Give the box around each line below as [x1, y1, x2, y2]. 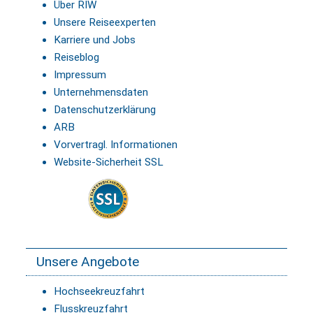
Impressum [54, 68, 106, 82]
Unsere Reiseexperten [54, 16, 156, 29]
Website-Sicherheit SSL [54, 156, 163, 169]
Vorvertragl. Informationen [54, 138, 177, 152]
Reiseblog [54, 51, 99, 64]
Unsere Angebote [36, 254, 139, 270]
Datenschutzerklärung [54, 103, 156, 117]
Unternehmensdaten [54, 86, 148, 99]
